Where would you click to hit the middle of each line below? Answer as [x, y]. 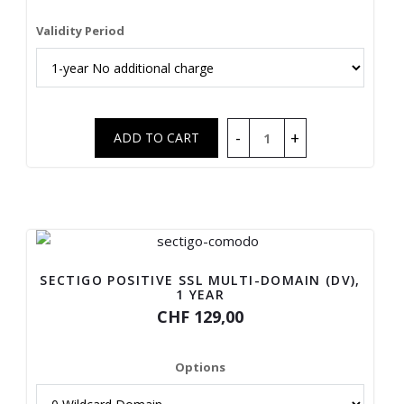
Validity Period [80, 31]
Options [201, 367]
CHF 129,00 [201, 317]
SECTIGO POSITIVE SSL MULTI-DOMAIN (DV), [200, 280]
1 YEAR [200, 294]
